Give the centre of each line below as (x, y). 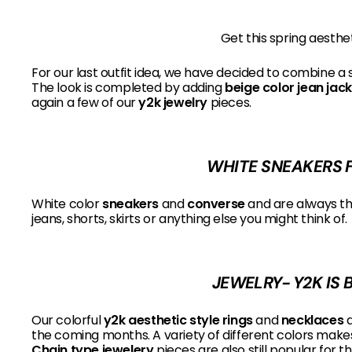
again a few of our (85, 102)
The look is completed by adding (128, 87)
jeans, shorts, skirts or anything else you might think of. (191, 218)
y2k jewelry (174, 102)
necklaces (312, 320)
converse (216, 203)
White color (67, 203)
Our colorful (68, 320)
